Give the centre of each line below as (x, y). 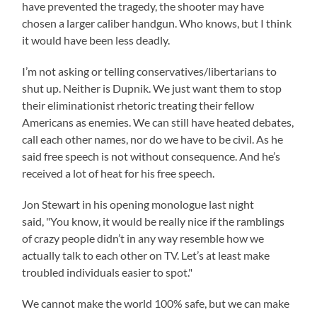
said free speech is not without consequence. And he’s (151, 156)
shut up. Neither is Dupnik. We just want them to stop (152, 88)
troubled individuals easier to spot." (108, 272)
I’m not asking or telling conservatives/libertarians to (150, 71)
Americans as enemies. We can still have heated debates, (158, 122)
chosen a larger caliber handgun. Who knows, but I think (157, 23)
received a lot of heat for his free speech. (119, 173)
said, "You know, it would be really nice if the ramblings (154, 221)
